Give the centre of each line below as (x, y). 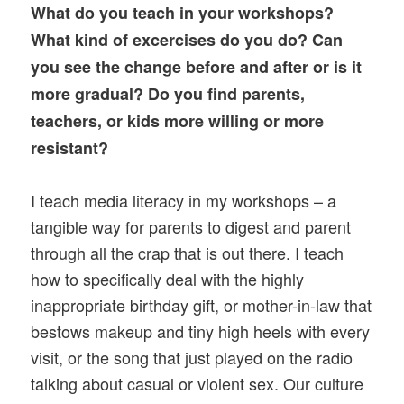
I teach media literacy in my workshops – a (184, 200)
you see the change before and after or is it (197, 66)
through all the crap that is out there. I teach (188, 252)
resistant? (70, 147)
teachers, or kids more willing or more (178, 120)
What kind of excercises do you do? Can (187, 39)
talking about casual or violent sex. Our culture (197, 383)
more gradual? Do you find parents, (168, 93)
